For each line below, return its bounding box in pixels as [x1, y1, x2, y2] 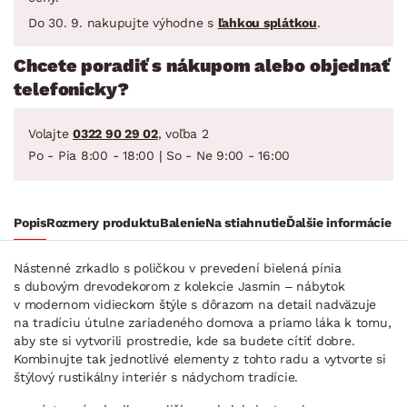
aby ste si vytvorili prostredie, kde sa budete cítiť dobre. [14, 333, 355, 348]
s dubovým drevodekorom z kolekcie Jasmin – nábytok [14, 278, 345, 293]
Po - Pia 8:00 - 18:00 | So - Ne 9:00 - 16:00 [28, 147, 290, 163]
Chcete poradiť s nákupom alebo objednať [14, 54, 391, 76]
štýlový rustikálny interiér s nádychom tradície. [14, 369, 298, 384]
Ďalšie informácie [285, 214, 392, 230]
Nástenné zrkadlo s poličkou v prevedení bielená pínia [14, 260, 342, 275]
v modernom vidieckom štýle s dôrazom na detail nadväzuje [14, 296, 376, 312]
